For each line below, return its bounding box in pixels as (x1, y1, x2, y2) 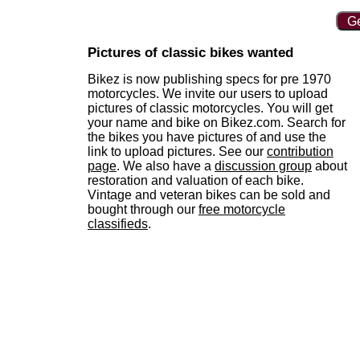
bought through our (88, 202, 198, 217)
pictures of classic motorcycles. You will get (88, 101, 333, 116)
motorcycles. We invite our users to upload (88, 87, 328, 101)
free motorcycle (198, 202, 285, 217)
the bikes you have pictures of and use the (88, 130, 326, 145)
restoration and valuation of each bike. (88, 174, 304, 188)
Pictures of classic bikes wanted (88, 45, 293, 60)
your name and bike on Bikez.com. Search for (88, 116, 346, 130)
